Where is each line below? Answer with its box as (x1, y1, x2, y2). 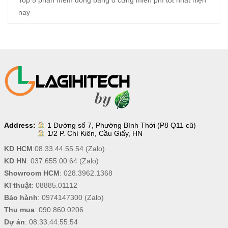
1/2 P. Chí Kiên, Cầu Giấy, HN (47, 129, 143, 138)
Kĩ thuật (4, 181, 32, 190)
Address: (4, 121, 36, 130)
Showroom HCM (4, 169, 60, 178)
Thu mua (4, 206, 35, 214)
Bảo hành (4, 193, 38, 202)
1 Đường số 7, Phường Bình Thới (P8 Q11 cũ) (47, 121, 196, 130)
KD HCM (4, 145, 33, 153)
